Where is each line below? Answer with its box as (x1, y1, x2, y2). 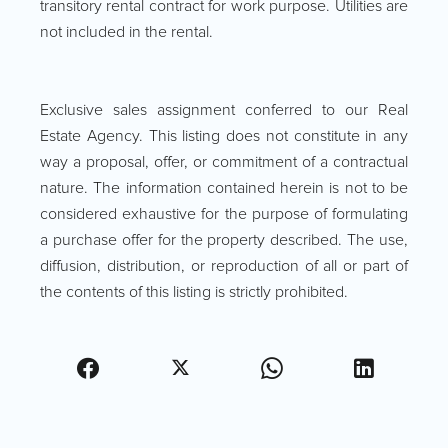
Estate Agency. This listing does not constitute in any (40, 127, 408, 144)
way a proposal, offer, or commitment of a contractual (40, 153, 408, 170)
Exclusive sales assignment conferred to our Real (40, 101, 408, 118)
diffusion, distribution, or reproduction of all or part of (40, 257, 408, 274)
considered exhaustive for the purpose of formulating (40, 205, 408, 222)
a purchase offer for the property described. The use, (40, 231, 408, 248)
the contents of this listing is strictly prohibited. (40, 283, 348, 300)
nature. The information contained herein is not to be (40, 179, 408, 196)
